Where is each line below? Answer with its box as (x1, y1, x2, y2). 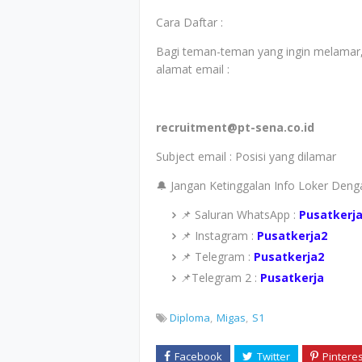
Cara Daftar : (156, 15, 223, 30)
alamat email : (156, 61, 229, 77)
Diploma (170, 310, 210, 325)
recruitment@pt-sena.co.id (156, 120, 314, 135)
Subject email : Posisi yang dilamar (156, 149, 336, 164)
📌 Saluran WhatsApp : (180, 207, 296, 222)
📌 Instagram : (180, 228, 254, 243)
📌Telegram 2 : (180, 270, 257, 285)
